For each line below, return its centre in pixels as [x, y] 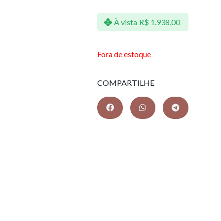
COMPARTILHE [126, 82]
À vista [125, 22]
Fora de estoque [124, 54]
